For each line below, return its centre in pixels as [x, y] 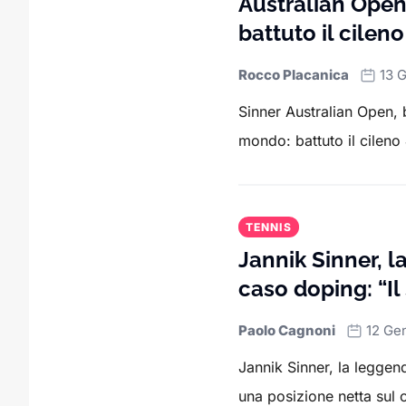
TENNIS [268, 227]
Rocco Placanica [293, 75]
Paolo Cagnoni [286, 331]
